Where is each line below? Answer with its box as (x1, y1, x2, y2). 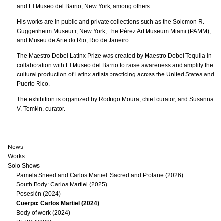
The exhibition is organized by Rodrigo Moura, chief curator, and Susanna (17, 96, 214, 103)
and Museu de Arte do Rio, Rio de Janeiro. (17, 37, 130, 44)
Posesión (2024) (16, 190, 61, 197)
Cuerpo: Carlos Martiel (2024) (16, 200, 99, 207)
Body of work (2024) (16, 209, 70, 216)
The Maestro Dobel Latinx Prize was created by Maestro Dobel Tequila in (17, 52, 212, 59)
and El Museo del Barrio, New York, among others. (17, 3, 151, 10)
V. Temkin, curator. (17, 105, 65, 112)
